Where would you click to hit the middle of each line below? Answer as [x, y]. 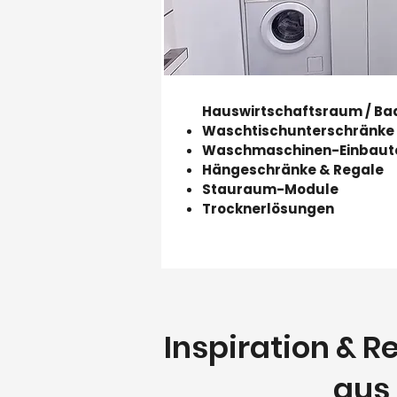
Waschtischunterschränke [298, 131]
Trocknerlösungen [268, 209]
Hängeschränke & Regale [293, 170]
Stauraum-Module [270, 189]
